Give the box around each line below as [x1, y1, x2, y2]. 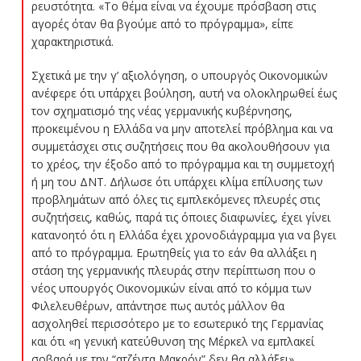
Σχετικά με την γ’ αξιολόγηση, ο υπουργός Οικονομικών [31, 68, 328, 84]
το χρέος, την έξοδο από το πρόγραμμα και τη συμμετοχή [31, 156, 334, 172]
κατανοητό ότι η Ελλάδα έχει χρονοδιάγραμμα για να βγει [31, 227, 336, 243]
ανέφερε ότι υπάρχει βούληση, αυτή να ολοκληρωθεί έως [31, 85, 337, 102]
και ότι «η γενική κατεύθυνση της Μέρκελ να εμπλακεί [31, 334, 314, 350]
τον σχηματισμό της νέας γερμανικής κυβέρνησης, [31, 103, 293, 119]
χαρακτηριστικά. [31, 34, 114, 50]
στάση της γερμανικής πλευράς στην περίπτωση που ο [31, 263, 316, 279]
